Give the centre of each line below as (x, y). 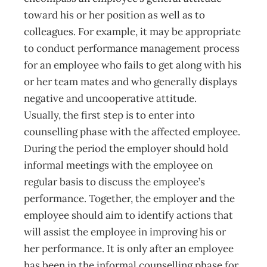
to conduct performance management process (132, 48)
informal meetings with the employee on (118, 165)
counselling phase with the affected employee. (132, 132)
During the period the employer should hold (126, 148)
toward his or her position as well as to (114, 15)
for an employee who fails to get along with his (133, 65)
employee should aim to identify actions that (128, 215)
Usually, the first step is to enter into (109, 115)
